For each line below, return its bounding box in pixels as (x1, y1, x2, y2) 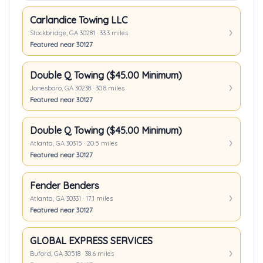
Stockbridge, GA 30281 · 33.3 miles (30, 29, 128, 37)
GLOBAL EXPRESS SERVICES (30, 235, 153, 247)
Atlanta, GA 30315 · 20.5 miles (30, 139, 117, 147)
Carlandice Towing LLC (30, 14, 127, 26)
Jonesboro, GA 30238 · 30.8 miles (30, 84, 124, 92)
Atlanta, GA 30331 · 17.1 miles (30, 194, 113, 203)
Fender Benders (30, 180, 99, 191)
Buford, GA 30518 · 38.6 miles (30, 249, 114, 258)
